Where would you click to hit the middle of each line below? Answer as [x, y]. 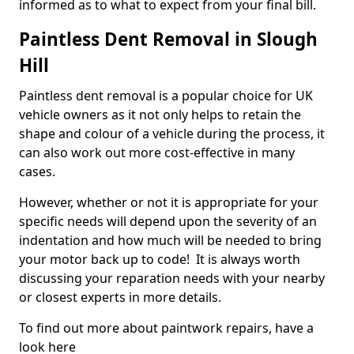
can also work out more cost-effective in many [157, 153]
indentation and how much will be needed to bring [170, 241]
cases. [39, 172]
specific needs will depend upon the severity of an [168, 222]
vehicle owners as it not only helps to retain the [160, 115]
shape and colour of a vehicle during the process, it [172, 134]
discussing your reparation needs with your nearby [172, 279]
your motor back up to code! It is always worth [160, 260]
